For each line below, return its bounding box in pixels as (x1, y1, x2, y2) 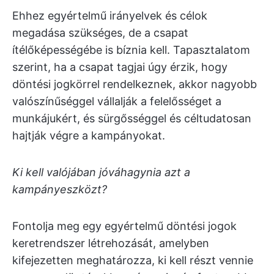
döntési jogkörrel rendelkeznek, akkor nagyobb (12, 78, 257, 91)
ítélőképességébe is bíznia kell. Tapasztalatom (12, 43, 250, 56)
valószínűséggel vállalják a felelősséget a (12, 95, 221, 108)
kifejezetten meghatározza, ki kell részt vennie (12, 254, 253, 267)
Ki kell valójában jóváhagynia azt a (12, 166, 190, 179)
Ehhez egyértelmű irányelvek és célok (12, 9, 207, 22)
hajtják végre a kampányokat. (12, 129, 165, 142)
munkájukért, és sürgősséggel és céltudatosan (12, 112, 251, 125)
